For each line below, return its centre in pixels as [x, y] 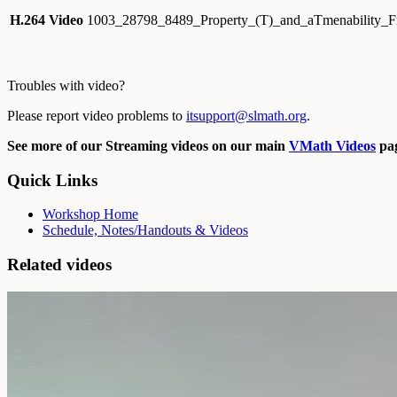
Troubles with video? [66, 85]
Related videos [59, 265]
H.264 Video [47, 19]
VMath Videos [332, 145]
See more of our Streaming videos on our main [148, 145]
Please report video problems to [97, 115]
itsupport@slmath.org [246, 115]
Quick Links [52, 180]
